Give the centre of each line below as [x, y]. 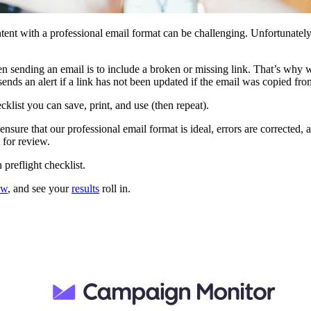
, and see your [40, 189]
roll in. [115, 189]
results [85, 189]
